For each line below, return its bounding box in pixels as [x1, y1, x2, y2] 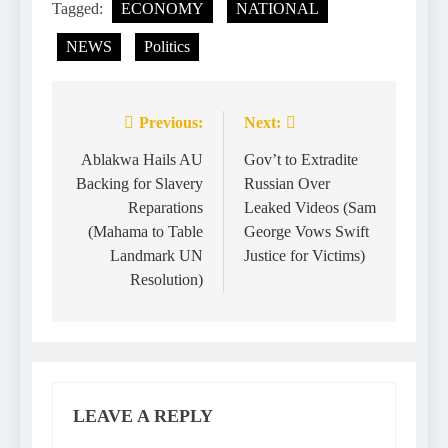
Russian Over [244, 175, 330, 192]
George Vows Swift [244, 223, 369, 240]
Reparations [128, 199, 203, 216]
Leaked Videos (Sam [244, 199, 376, 216]
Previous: [139, 114, 203, 131]
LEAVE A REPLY [73, 406, 213, 426]
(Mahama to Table [88, 223, 203, 240]
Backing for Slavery [76, 175, 203, 192]
